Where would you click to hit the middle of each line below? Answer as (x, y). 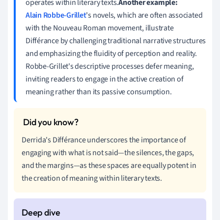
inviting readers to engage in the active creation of (105, 79)
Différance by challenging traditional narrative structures (116, 41)
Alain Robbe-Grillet (56, 15)
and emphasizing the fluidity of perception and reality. (111, 53)
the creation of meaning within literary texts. (92, 178)
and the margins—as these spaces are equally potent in (109, 165)
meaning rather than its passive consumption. (99, 92)
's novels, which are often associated (144, 15)
